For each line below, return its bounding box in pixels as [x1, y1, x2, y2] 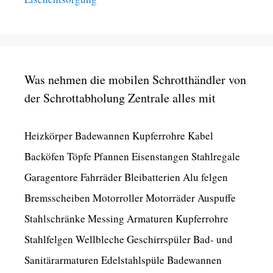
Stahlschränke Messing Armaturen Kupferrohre [24, 211, 229, 225]
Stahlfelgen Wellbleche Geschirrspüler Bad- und [24, 232, 233, 246]
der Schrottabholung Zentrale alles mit [24, 89, 216, 106]
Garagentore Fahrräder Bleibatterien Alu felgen [24, 169, 228, 184]
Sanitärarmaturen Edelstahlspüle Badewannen [24, 252, 222, 267]
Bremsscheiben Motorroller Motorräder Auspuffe [24, 190, 236, 205]
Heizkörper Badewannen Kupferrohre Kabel [24, 128, 213, 143]
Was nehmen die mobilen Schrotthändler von [24, 71, 246, 88]
